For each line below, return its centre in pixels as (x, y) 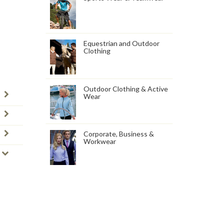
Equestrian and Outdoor (122, 43)
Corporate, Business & (119, 134)
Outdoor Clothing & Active (126, 88)
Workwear (100, 141)
